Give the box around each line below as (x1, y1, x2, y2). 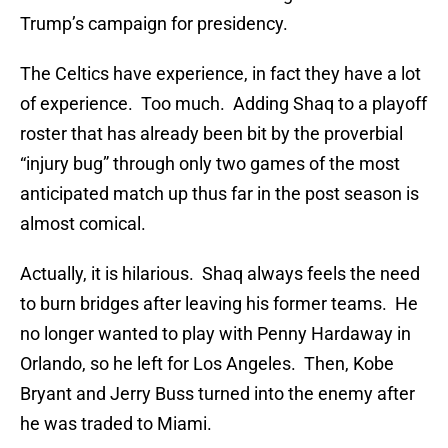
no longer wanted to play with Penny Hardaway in (20, 323, 411, 345)
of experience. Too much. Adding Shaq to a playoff (20, 93, 427, 115)
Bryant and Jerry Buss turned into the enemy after (20, 383, 415, 405)
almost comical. (20, 213, 146, 235)
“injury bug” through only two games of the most (20, 153, 400, 175)
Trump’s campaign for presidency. (20, 13, 288, 35)
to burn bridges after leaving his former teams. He (20, 293, 418, 315)
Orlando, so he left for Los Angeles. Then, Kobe (20, 353, 394, 375)
